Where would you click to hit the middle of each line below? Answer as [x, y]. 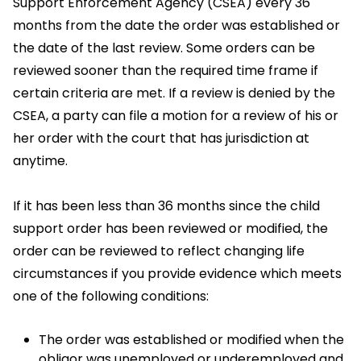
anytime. [40, 161]
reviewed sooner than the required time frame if [166, 71]
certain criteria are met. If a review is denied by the [174, 93]
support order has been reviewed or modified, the [170, 228]
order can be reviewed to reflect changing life [159, 251]
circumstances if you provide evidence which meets [177, 274]
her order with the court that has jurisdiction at [161, 138]
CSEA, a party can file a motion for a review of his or [176, 116]
